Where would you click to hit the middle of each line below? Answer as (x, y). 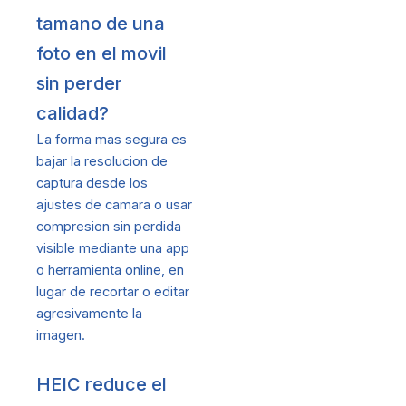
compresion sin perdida (109, 227)
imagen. (61, 336)
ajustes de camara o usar (114, 205)
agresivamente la (89, 314)
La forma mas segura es (111, 140)
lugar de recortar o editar (113, 292)
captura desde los (92, 184)
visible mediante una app (113, 249)
